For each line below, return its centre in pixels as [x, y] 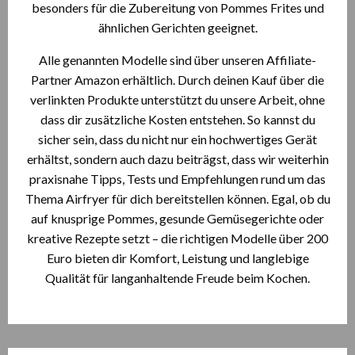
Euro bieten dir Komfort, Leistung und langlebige [177, 258]
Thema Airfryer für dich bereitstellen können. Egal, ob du [177, 198]
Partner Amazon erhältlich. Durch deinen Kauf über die [177, 80]
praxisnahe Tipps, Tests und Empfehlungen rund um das [177, 179]
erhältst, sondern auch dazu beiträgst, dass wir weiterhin [177, 159]
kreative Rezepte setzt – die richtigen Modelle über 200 [177, 238]
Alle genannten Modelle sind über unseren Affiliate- [177, 60]
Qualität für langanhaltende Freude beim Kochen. [177, 278]
